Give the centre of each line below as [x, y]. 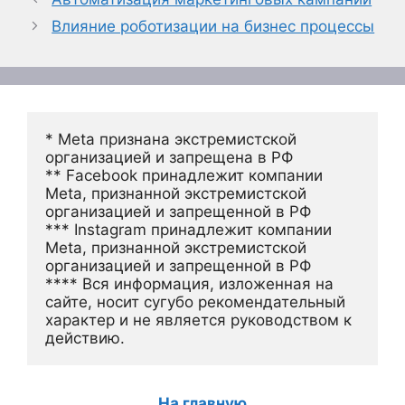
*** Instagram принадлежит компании [188, 229]
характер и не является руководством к [198, 320]
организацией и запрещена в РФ [169, 157]
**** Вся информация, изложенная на [189, 283]
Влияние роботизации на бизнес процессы [213, 26]
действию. [85, 338]
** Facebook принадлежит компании [184, 175]
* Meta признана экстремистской [171, 139]
